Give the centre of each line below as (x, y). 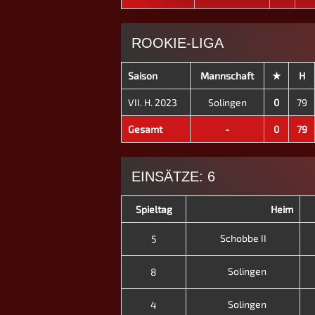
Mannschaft (227, 76)
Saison (142, 76)
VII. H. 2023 (152, 103)
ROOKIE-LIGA (178, 43)
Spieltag (154, 210)
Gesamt (145, 129)
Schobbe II (245, 238)
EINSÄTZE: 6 (173, 176)
